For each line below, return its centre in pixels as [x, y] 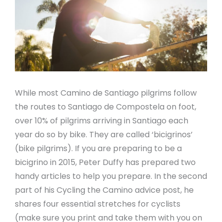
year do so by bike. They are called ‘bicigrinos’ [104, 135]
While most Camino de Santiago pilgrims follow [106, 93]
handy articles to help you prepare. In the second [111, 176]
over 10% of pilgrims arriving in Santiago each [102, 121]
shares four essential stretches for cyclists [98, 204]
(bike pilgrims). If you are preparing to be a [98, 149]
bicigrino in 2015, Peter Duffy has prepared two [105, 163]
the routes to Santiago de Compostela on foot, [106, 107]
